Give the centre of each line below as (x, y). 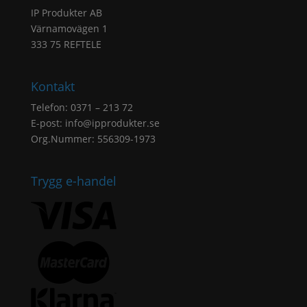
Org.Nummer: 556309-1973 (93, 138)
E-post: (48, 123)
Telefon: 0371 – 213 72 (82, 107)
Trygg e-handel (73, 181)
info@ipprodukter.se (112, 123)
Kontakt (52, 86)
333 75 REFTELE (66, 44)
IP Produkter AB (66, 12)
